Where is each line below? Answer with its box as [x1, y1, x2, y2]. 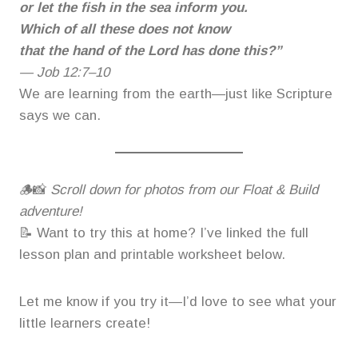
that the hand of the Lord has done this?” [19, 42, 282, 58]
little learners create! [19, 315, 150, 331]
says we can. [19, 107, 101, 123]
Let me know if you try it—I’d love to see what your [19, 293, 336, 309]
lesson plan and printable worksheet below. [19, 246, 285, 262]
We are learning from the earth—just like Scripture [19, 86, 332, 101]
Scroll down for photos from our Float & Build [50, 181, 318, 197]
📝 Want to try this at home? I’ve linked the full [19, 225, 308, 241]
